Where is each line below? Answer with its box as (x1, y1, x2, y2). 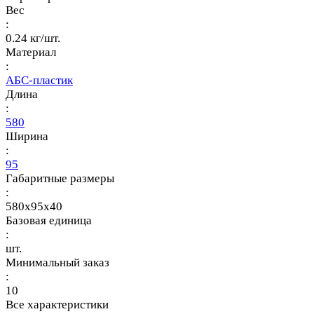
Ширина (6, 129, 48, 143)
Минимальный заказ (6, 255, 109, 269)
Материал (6, 45, 56, 59)
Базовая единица (6, 213, 92, 227)
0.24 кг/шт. (6, 31, 60, 45)
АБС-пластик (6, 73, 73, 87)
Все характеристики (6, 297, 109, 311)
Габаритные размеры (6, 171, 114, 185)
